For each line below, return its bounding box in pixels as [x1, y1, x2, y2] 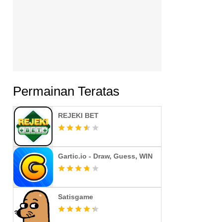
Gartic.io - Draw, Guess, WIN [58, 152, 153, 160]
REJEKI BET [58, 111, 99, 119]
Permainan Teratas [13, 84, 119, 99]
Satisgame [58, 193, 93, 201]
